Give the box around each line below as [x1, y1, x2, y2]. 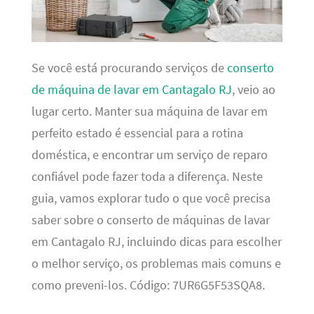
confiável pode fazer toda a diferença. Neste [31, 169, 263, 185]
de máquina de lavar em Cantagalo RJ [31, 82, 232, 98]
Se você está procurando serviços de [31, 60, 227, 76]
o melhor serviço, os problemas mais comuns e [31, 256, 281, 272]
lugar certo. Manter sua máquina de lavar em [31, 104, 268, 120]
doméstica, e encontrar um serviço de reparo [31, 147, 268, 163]
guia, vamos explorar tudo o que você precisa [31, 191, 271, 207]
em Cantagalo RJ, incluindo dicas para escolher [31, 234, 282, 250]
